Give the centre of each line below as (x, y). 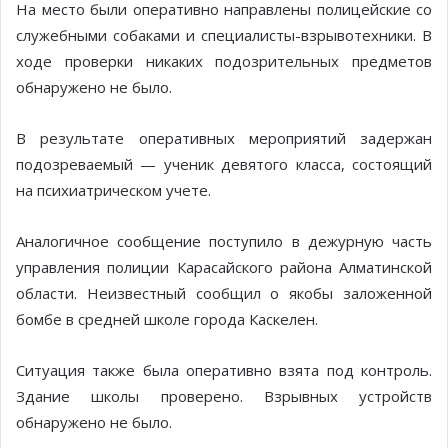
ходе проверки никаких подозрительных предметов (224, 61)
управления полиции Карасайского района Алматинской (224, 267)
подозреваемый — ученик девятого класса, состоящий (224, 164)
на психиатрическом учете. (113, 190)
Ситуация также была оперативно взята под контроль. (224, 370)
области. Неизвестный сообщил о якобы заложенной (224, 293)
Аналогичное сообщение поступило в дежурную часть (224, 241)
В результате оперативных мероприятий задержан (224, 138)
